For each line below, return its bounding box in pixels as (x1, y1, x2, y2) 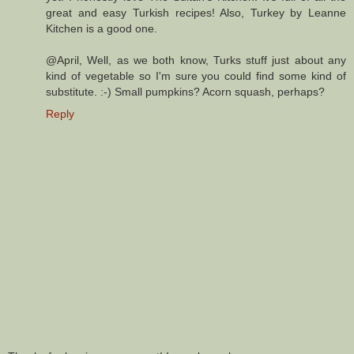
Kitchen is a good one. (46, 21, 157, 35)
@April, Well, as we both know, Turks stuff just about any (46, 53, 346, 66)
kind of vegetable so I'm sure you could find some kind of (46, 69, 346, 82)
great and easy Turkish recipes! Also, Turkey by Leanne (46, 6, 346, 19)
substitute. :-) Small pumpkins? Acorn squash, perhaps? (46, 85, 325, 98)
